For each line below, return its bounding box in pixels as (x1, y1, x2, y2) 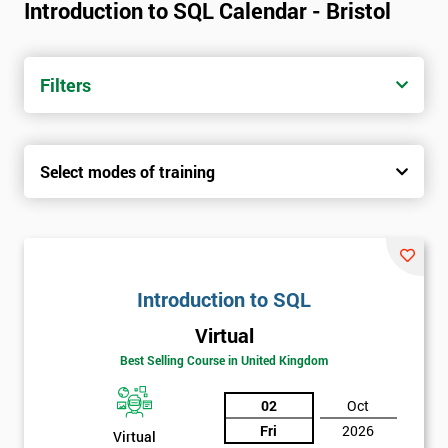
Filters (40, 73, 91, 98)
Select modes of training (40, 161, 215, 183)
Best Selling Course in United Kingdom (120, 352, 328, 369)
